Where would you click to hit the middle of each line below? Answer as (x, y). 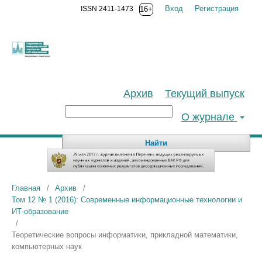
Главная (26, 188)
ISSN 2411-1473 (107, 9)
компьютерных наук (47, 247)
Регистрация (217, 8)
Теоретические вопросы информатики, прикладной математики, (125, 235)
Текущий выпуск (205, 94)
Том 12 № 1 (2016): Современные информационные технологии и (127, 200)
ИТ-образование (40, 212)
